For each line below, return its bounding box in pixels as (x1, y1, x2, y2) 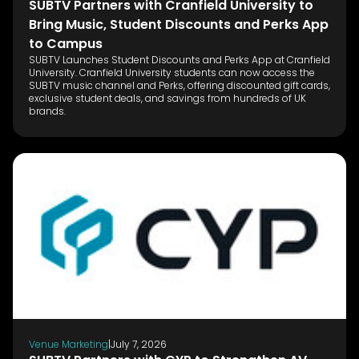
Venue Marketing (29, 337, 108, 351)
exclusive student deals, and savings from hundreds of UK (29, 91, 306, 105)
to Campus (29, 34, 103, 53)
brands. (29, 103, 66, 118)
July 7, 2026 (111, 337, 167, 351)
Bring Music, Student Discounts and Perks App (29, 14, 329, 34)
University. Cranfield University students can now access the (29, 65, 315, 79)
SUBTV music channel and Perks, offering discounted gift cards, (29, 78, 330, 92)
